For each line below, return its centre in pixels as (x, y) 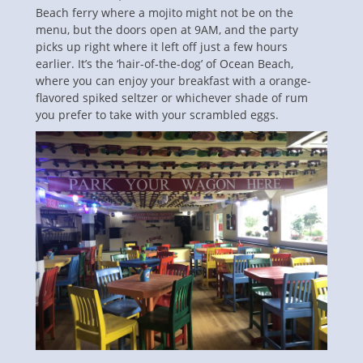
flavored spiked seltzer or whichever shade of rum (172, 97)
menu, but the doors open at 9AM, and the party (167, 29)
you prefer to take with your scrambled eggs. (157, 114)
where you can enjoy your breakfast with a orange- (173, 80)
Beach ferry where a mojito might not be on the (164, 12)
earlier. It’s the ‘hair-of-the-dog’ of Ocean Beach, (164, 63)
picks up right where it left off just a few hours (162, 46)
